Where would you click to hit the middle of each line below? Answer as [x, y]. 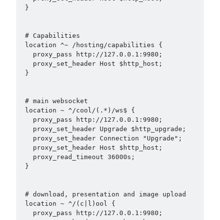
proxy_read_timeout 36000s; [27, 157]
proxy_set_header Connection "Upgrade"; [27, 138]
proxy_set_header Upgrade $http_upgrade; [27, 129]
